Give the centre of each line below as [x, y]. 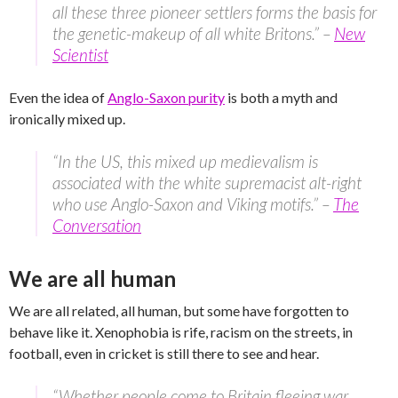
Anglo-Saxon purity [166, 98]
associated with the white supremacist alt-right [207, 183]
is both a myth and [281, 98]
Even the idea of [58, 98]
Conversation [97, 226]
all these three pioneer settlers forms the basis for [215, 12]
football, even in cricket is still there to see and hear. [165, 354]
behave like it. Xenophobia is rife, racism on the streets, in [181, 332]
